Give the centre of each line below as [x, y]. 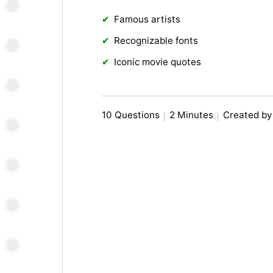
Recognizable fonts [156, 41]
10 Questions [131, 115]
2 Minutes [192, 115]
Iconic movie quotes [158, 62]
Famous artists [147, 19]
